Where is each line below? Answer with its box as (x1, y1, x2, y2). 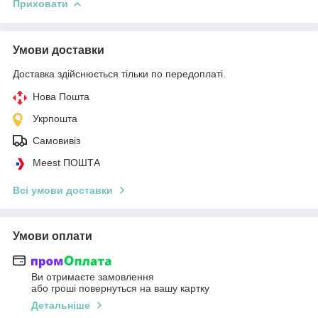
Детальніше (31, 300, 90, 312)
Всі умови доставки (13, 184, 113, 196)
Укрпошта (33, 112, 77, 124)
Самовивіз (33, 134, 80, 146)
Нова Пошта (33, 90, 89, 102)
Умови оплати (13, 229, 92, 242)
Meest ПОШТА (33, 156, 100, 168)
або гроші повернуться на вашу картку (31, 283, 209, 295)
